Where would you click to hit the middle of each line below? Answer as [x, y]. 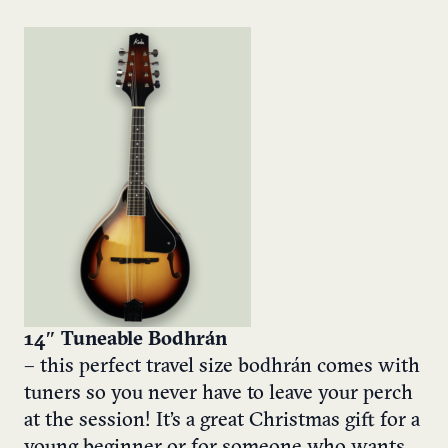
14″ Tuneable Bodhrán [125, 339]
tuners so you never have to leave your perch [218, 393]
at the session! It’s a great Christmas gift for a [222, 420]
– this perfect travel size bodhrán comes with [222, 366]
